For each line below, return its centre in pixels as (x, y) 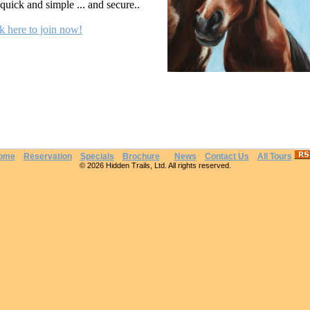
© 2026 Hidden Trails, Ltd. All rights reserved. (155, 165)
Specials (97, 156)
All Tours (274, 156)
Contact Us (227, 156)
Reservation (47, 156)
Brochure (141, 156)
